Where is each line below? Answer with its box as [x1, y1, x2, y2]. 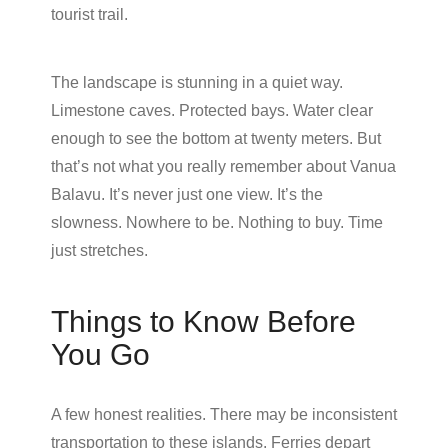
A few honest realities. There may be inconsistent [51, 405, 397, 423]
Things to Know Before [51, 304, 356, 338]
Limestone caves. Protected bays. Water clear [51, 101, 373, 119]
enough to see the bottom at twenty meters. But [51, 129, 381, 147]
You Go [51, 337, 150, 371]
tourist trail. [51, 5, 128, 23]
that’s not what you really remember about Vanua [51, 157, 396, 175]
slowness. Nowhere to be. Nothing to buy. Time [51, 213, 383, 231]
